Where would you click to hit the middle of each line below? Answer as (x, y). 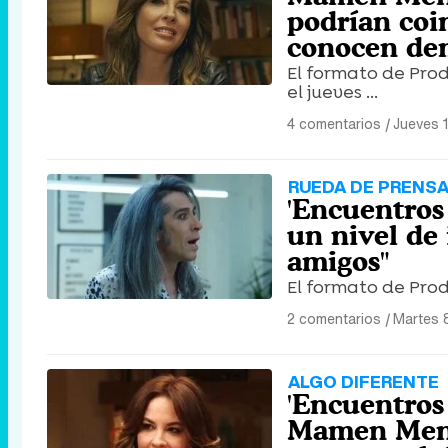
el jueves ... (332, 92)
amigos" (338, 261)
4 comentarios (334, 124)
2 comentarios (334, 319)
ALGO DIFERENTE (363, 382)
